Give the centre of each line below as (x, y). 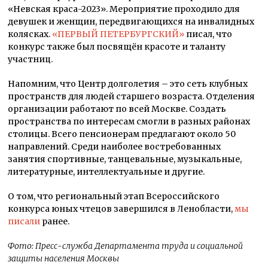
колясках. (30, 34)
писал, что (208, 34)
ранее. (55, 221)
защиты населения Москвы (64, 258)
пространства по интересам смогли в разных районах (129, 121)
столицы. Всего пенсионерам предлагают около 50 (122, 134)
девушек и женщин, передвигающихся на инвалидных (131, 21)
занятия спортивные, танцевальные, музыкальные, (125, 159)
